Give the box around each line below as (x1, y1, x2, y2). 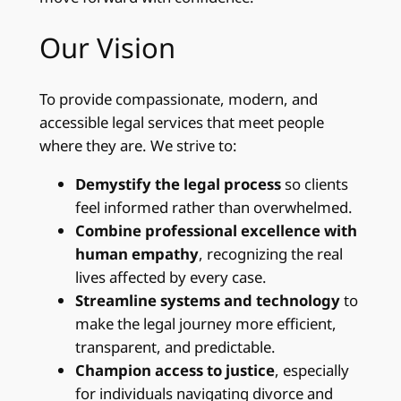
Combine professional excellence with (74, 219, 357, 241)
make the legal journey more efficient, (74, 312, 337, 334)
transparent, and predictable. (74, 336, 276, 357)
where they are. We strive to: (38, 135, 237, 157)
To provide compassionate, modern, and (38, 89, 318, 110)
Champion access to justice (74, 359, 275, 380)
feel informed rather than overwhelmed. (74, 196, 353, 218)
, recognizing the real (198, 243, 343, 264)
